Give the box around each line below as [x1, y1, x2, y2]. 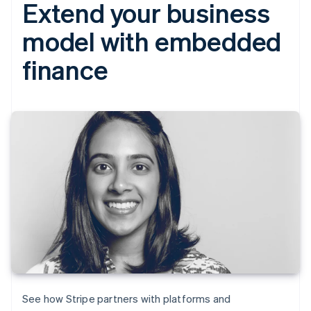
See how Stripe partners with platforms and [22, 292, 231, 306]
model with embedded [22, 24, 282, 58]
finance [22, 52, 108, 87]
